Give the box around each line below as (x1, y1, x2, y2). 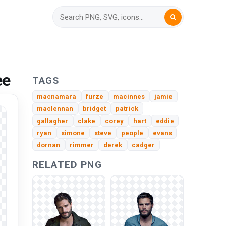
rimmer (70, 141, 94, 149)
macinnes (113, 92, 145, 100)
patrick (116, 104, 139, 112)
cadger (132, 141, 155, 149)
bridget (83, 104, 106, 112)
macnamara (37, 92, 77, 100)
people (121, 129, 144, 137)
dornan (37, 141, 61, 149)
